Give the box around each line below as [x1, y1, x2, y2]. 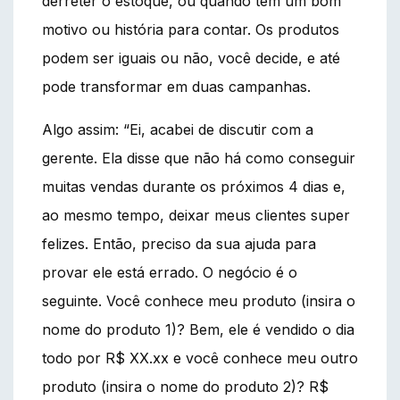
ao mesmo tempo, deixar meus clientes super [42, 205, 350, 224]
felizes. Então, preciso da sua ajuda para [42, 234, 316, 253]
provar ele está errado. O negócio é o [42, 262, 297, 281]
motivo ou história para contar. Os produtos [42, 20, 339, 38]
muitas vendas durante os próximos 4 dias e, [42, 177, 346, 196]
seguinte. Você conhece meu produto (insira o [42, 291, 355, 310]
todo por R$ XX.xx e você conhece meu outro [42, 348, 358, 367]
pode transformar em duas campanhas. [42, 77, 311, 96]
